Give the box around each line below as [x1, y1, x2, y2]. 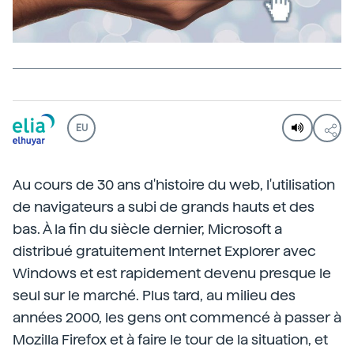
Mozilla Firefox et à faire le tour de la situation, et [13, 331, 328, 348]
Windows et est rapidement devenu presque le [13, 265, 331, 281]
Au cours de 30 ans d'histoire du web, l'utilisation [13, 176, 335, 193]
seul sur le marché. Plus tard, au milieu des [13, 287, 296, 303]
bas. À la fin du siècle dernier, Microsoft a [13, 220, 282, 237]
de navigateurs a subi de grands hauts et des [13, 198, 314, 215]
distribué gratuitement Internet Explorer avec [13, 243, 316, 259]
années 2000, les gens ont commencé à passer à [13, 309, 341, 326]
